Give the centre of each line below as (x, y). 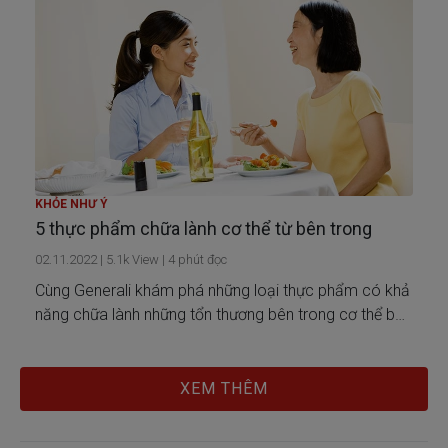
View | (147, 259)
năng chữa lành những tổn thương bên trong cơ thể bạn (223, 314)
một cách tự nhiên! (99, 338)
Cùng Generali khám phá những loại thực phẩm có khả (222, 290)
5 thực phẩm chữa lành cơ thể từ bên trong (203, 228)
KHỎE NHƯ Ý (71, 203)
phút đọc (201, 259)
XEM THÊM (224, 388)
